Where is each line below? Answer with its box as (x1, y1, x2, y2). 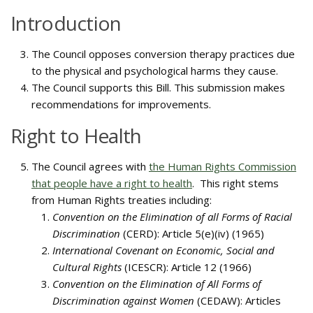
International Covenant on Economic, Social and (52, 243, 275, 257)
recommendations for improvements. (31, 97, 211, 111)
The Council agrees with (31, 159, 149, 173)
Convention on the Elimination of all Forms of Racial (52, 210, 292, 224)
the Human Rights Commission (149, 159, 296, 173)
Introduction (10, 10, 122, 36)
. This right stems (192, 176, 279, 190)
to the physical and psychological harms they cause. (31, 64, 278, 78)
